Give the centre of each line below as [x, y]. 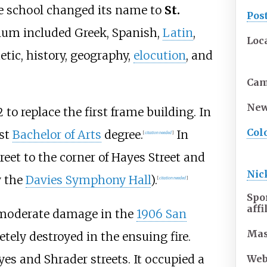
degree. [122, 134]
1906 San [161, 214]
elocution [159, 55]
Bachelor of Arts [57, 134]
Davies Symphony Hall [88, 180]
